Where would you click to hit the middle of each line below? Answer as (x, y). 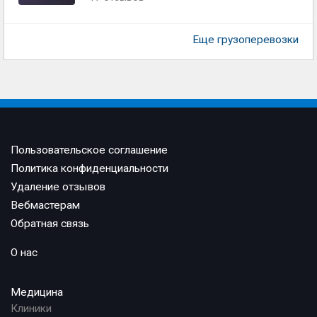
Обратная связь (50, 224)
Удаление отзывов (58, 187)
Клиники (31, 309)
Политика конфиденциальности (90, 168)
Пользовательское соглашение (89, 150)
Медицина (37, 292)
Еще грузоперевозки (246, 40)
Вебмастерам (45, 205)
